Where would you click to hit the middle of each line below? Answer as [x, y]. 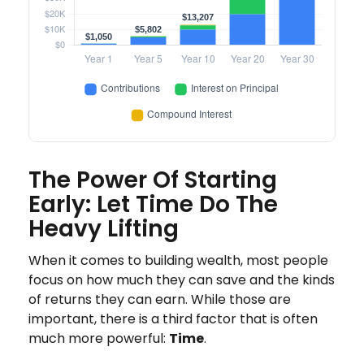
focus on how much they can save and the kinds [182, 280]
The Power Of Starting [153, 180]
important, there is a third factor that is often [173, 319]
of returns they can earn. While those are [160, 300]
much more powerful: [99, 339]
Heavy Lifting [104, 229]
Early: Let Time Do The [153, 205]
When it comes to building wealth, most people [178, 261]
